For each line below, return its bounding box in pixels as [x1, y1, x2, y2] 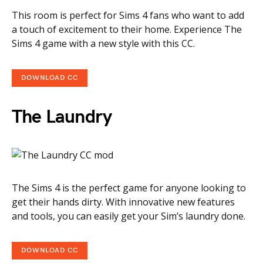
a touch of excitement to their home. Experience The [12, 23, 242, 36]
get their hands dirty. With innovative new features [12, 195, 235, 208]
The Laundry [12, 106, 112, 129]
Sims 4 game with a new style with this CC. [12, 37, 195, 50]
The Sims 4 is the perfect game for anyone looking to [12, 181, 246, 194]
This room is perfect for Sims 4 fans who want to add [12, 9, 244, 22]
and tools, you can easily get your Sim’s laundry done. [12, 210, 245, 222]
